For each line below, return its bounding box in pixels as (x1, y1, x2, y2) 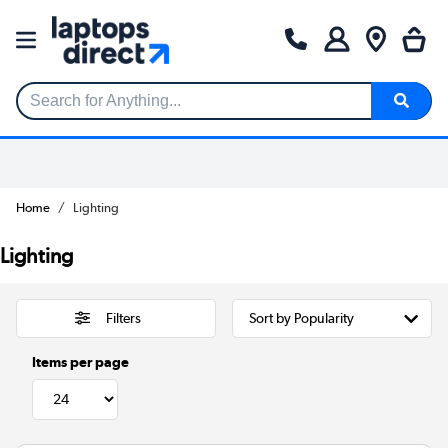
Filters (105, 309, 141, 328)
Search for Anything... (17, 100, 168, 118)
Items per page (32, 353, 129, 370)
